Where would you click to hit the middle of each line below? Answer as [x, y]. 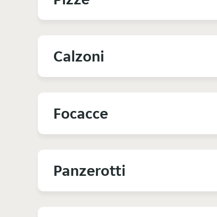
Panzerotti [89, 171]
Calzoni [79, 56]
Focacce [81, 114]
